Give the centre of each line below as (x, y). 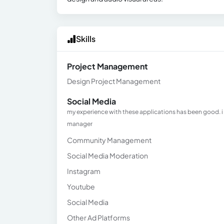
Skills (86, 39)
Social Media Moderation (107, 155)
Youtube (81, 186)
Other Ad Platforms (98, 217)
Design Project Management (114, 81)
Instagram (84, 171)
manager (80, 124)
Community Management (109, 140)
